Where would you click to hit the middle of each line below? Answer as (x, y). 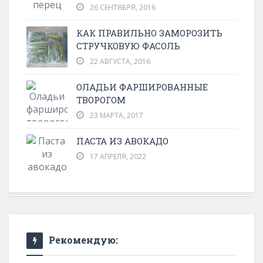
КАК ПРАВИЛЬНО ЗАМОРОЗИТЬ (149, 33)
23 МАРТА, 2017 (117, 115)
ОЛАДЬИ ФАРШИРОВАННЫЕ (142, 87)
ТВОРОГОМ (101, 100)
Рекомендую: (83, 240)
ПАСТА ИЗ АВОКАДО (122, 141)
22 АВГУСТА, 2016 (120, 61)
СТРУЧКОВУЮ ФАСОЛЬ (128, 45)
